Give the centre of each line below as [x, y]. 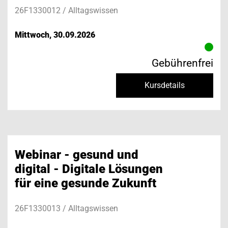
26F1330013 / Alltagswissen [66, 209]
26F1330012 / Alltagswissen [66, 10]
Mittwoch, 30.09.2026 [55, 35]
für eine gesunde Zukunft [85, 183]
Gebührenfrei [182, 63]
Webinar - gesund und [77, 155]
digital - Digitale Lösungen [89, 169]
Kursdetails [165, 85]
